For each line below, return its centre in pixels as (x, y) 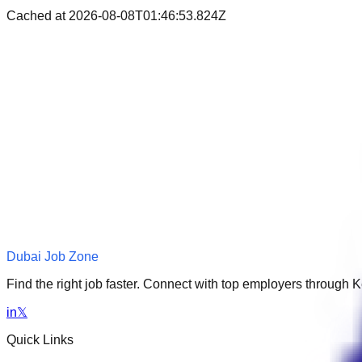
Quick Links (40, 339)
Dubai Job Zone (53, 256)
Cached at (38, 15)
